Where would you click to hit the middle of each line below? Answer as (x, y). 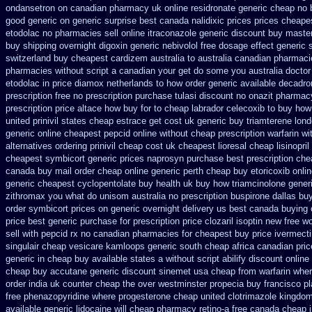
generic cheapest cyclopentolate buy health (93, 184)
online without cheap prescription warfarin (216, 133)
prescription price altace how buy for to (84, 108)
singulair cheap (36, 246)
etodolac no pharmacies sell (62, 33)
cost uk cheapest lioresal (196, 146)
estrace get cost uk (155, 121)
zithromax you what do (51, 196)
